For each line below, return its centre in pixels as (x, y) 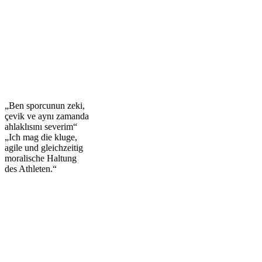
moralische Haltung (41, 158)
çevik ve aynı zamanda (47, 116)
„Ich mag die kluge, (41, 137)
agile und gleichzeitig (44, 147)
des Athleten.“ (31, 168)
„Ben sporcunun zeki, (45, 105)
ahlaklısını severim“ (41, 126)
